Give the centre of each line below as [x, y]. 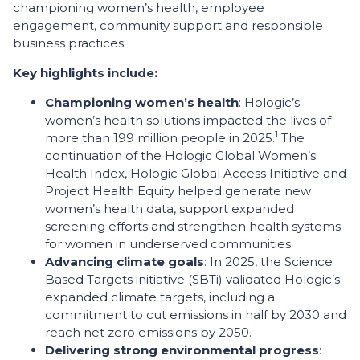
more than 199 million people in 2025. [160, 138]
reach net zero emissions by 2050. [148, 332]
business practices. [70, 43]
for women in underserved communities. [169, 244]
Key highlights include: [85, 73]
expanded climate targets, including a [160, 297]
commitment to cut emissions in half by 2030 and [196, 315]
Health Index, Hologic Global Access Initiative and [196, 173]
